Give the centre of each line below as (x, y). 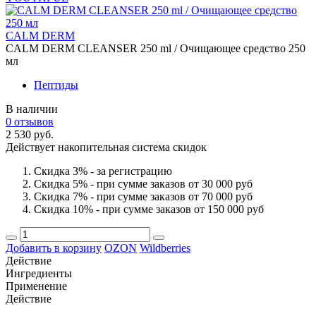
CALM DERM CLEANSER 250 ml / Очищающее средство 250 (156, 48)
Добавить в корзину (54, 248)
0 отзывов (30, 121)
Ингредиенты (39, 273)
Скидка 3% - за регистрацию (103, 171)
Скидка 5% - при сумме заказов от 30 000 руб (143, 183)
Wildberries (165, 248)
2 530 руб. (30, 134)
